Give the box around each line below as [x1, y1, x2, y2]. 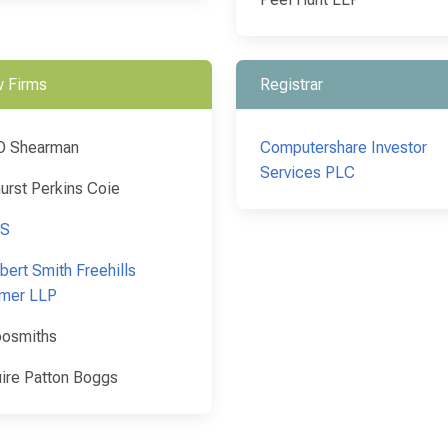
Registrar [259, 75, 323, 94]
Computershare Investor [259, 138, 427, 157]
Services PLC [259, 163, 355, 182]
